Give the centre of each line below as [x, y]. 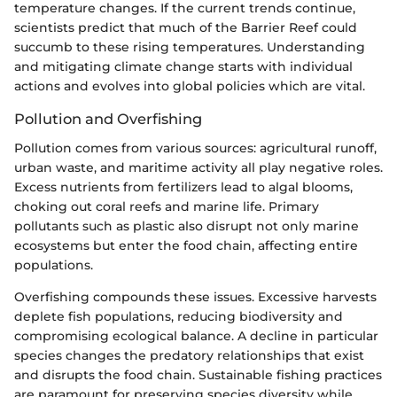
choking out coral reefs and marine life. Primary [167, 206]
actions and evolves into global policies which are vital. [190, 86]
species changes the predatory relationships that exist [189, 355]
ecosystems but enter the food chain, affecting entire [186, 245]
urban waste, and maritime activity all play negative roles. [198, 167]
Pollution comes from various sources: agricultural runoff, [195, 148]
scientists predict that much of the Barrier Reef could [186, 28]
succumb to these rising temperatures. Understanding [190, 47]
